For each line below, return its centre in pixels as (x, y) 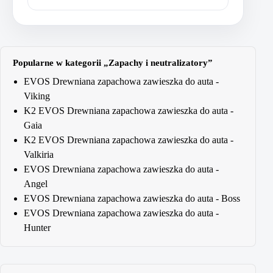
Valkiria (39, 154)
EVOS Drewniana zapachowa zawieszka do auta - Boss (132, 198)
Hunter (37, 227)
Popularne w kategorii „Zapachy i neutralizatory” (113, 62)
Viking (37, 96)
